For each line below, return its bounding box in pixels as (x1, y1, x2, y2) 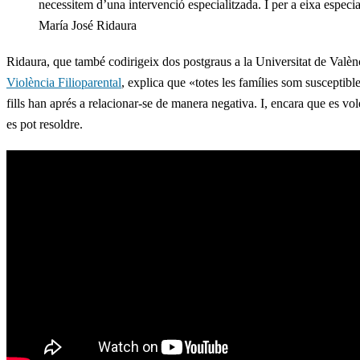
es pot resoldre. (6, 117, 83, 131)
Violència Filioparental (6, 75, 121, 89)
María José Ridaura (39, 18, 137, 32)
